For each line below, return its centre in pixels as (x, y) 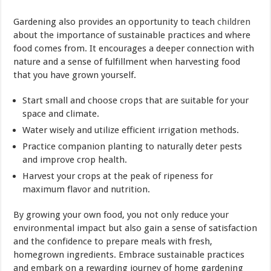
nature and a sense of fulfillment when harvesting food (127, 61)
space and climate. (61, 113)
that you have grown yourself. (75, 75)
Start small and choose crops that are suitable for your (136, 100)
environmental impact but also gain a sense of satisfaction (135, 228)
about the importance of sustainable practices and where (132, 35)
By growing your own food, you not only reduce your (121, 214)
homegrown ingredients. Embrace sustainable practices (129, 254)
